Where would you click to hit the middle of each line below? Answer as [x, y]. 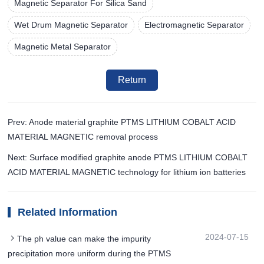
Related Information [68, 212]
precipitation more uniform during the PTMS [90, 254]
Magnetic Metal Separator [63, 47]
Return [132, 80]
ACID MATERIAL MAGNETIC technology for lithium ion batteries [127, 172]
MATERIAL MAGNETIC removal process [83, 137]
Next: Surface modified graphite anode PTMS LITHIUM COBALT [128, 158]
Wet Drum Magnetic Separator [71, 25]
